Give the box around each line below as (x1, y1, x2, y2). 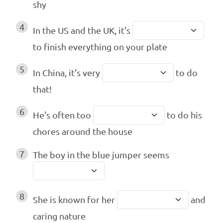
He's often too (33, 110, 93, 120)
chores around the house (33, 126, 132, 137)
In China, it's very (33, 67, 102, 78)
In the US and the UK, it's (33, 25, 132, 36)
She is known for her (33, 194, 117, 205)
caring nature (33, 211, 86, 222)
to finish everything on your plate (33, 41, 167, 52)
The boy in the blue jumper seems (33, 149, 171, 160)
